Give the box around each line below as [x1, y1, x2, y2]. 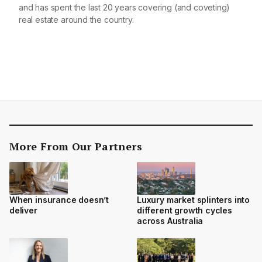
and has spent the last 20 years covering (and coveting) [19, 2, 230, 12]
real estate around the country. [19, 14, 134, 25]
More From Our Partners [9, 139, 142, 153]
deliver [9, 205, 37, 216]
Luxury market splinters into [137, 195, 250, 205]
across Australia [137, 216, 204, 226]
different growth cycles [137, 205, 232, 216]
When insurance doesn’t [9, 195, 109, 205]
